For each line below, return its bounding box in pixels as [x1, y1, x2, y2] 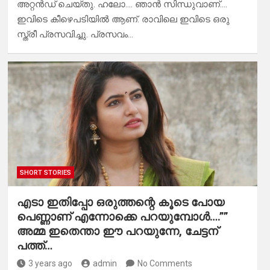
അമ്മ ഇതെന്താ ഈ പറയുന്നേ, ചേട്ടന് [16, 224, 218, 239]
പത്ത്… [16, 239, 52, 253]
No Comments [137, 259, 192, 269]
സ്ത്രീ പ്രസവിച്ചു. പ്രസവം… [16, 29, 133, 40]
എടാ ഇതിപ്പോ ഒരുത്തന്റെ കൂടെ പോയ [16, 195, 224, 210]
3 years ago [28, 259, 72, 269]
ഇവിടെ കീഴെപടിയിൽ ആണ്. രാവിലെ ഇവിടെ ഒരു [16, 14, 230, 25]
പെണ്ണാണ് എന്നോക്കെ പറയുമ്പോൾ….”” [16, 210, 228, 224]
